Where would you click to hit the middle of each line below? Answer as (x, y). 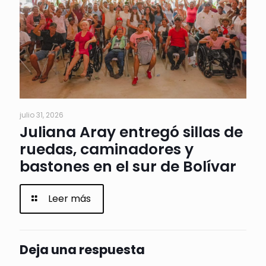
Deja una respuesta (82, 249)
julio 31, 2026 (42, 115)
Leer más (70, 198)
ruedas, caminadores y (107, 149)
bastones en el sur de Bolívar (128, 166)
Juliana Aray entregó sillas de (131, 132)
